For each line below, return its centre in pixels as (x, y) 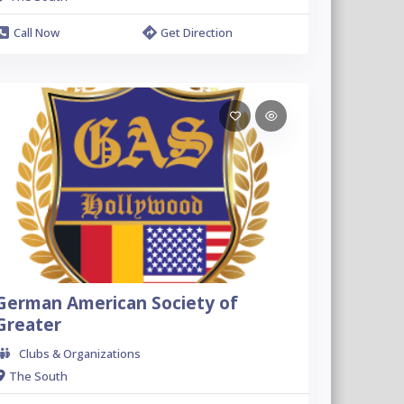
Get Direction (197, 32)
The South (38, 376)
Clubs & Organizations (79, 353)
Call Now (36, 32)
